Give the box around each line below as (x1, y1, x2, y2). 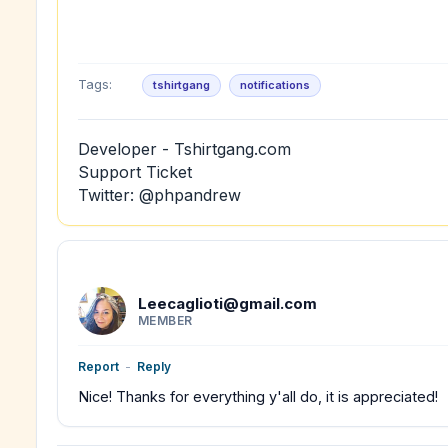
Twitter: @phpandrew (78, 185, 241, 205)
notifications (240, 78, 311, 92)
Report (78, 359, 119, 374)
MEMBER (138, 312, 193, 328)
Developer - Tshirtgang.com (78, 139, 291, 159)
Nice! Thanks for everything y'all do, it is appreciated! (78, 388, 438, 405)
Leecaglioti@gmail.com (138, 293, 321, 313)
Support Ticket (78, 162, 192, 182)
